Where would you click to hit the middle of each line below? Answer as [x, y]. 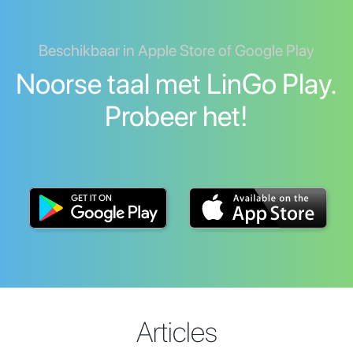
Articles [176, 333]
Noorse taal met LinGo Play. [176, 84]
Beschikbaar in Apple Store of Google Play [176, 51]
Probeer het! [176, 117]
